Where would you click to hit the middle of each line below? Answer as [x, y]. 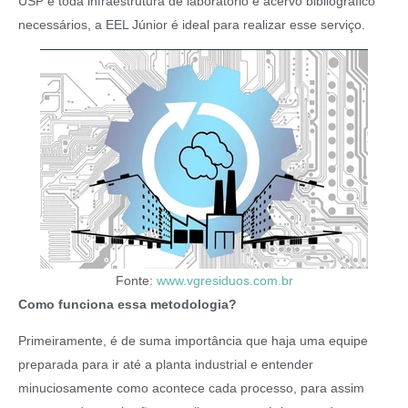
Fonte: [136, 280]
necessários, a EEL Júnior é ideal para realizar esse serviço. [192, 25]
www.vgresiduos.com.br [224, 280]
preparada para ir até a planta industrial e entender [166, 364]
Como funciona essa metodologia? [127, 304]
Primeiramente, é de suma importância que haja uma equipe [193, 341]
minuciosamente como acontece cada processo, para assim [191, 388]
